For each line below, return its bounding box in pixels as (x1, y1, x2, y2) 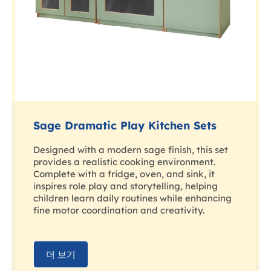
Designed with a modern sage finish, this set (33, 144, 228, 156)
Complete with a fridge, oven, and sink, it (33, 168, 215, 180)
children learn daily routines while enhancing (33, 192, 232, 204)
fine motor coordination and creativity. (33, 204, 204, 217)
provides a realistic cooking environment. (33, 156, 215, 168)
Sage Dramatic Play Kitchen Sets (33, 119, 217, 133)
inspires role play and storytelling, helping (33, 180, 218, 192)
